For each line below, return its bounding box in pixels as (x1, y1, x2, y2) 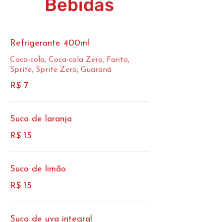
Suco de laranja (10, 114, 72, 124)
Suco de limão (10, 165, 66, 174)
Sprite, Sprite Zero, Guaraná (10, 66, 111, 74)
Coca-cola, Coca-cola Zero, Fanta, (10, 56, 129, 64)
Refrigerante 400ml (10, 39, 89, 48)
